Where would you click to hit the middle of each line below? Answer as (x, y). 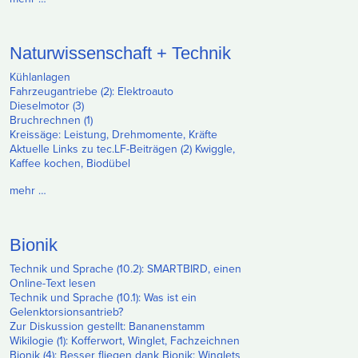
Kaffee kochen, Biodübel (70, 163)
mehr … (28, 190)
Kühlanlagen (40, 77)
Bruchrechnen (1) (51, 120)
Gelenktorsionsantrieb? (66, 312)
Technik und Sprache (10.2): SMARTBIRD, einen (125, 268)
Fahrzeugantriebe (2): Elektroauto (91, 91)
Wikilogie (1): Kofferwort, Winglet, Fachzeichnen (125, 340)
